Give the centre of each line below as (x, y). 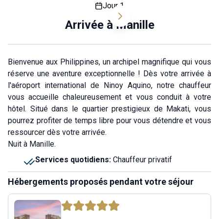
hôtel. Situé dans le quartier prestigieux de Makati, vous (109, 109)
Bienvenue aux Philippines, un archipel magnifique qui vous (109, 62)
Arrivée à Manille (109, 25)
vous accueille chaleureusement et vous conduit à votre (109, 97)
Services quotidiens (72, 160)
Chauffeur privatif (142, 160)
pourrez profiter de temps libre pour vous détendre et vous (109, 120)
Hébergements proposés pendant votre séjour (101, 182)
